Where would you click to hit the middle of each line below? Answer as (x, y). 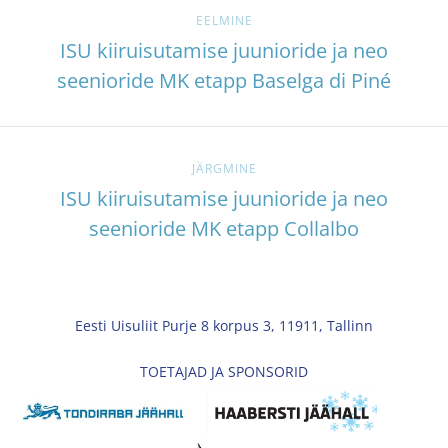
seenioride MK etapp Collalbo (224, 228)
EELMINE (224, 20)
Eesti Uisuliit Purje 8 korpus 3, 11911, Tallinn (224, 325)
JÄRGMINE (224, 168)
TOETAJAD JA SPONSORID (224, 371)
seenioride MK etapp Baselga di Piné (224, 80)
